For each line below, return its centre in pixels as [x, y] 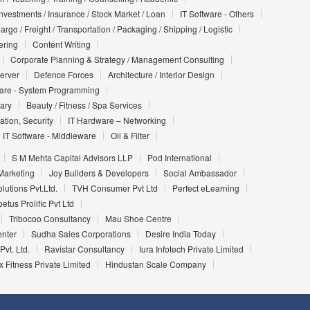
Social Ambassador [200, 173]
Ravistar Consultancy [84, 249]
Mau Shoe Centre [138, 219]
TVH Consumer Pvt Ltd [115, 188]
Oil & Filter [130, 136]
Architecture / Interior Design [161, 75]
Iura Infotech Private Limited [191, 249]
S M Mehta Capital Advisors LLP [72, 158]
